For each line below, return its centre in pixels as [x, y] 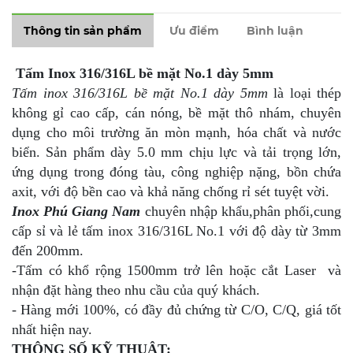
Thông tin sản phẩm [83, 30]
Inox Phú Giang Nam [76, 211]
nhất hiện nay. [52, 329]
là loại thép [304, 93]
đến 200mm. [48, 250]
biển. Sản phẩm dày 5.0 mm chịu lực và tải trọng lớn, [176, 152]
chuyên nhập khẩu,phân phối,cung [241, 211]
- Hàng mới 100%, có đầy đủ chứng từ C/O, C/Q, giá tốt [176, 309]
